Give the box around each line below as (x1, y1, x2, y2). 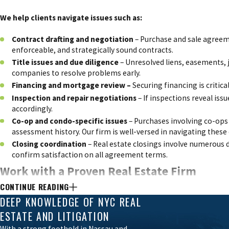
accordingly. (12, 103, 53, 113)
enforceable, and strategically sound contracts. (12, 45, 174, 55)
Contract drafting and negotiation (12, 34, 134, 44)
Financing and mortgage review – (12, 80, 133, 90)
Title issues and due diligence (12, 57, 119, 67)
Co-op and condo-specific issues (12, 116, 128, 126)
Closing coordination (12, 139, 87, 149)
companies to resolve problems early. (12, 68, 141, 78)
